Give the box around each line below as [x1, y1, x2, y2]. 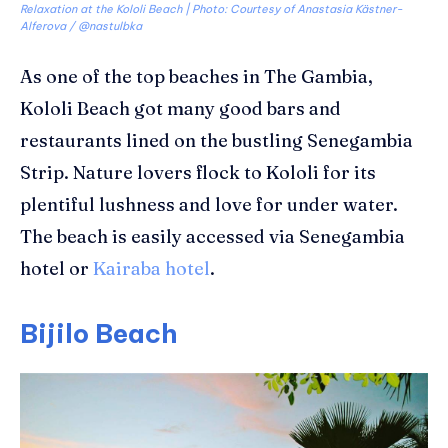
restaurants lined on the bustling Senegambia [20, 128, 413, 152]
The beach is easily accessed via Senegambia [20, 224, 405, 248]
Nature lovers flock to [73, 160, 266, 184]
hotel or [20, 256, 93, 280]
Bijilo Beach [20, 316, 178, 350]
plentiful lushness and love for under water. [20, 192, 398, 216]
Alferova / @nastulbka [20, 18, 142, 33]
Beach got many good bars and [73, 96, 341, 120]
